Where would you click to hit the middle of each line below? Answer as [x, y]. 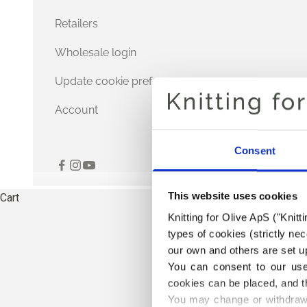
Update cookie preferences [124, 81]
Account [76, 110]
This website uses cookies [232, 196]
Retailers [76, 23]
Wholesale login [96, 52]
